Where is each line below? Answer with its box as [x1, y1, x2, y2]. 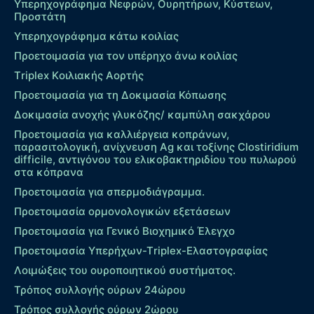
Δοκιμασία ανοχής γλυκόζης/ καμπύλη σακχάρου [14, 107, 271, 121]
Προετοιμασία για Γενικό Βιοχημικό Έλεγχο [14, 224, 235, 238]
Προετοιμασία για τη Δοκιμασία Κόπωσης [14, 88, 226, 102]
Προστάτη [14, 9, 66, 23]
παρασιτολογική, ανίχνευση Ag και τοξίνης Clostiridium [14, 139, 299, 153]
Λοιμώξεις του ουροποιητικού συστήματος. [14, 263, 235, 277]
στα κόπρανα [14, 165, 83, 179]
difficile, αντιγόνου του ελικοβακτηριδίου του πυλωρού [14, 152, 296, 166]
